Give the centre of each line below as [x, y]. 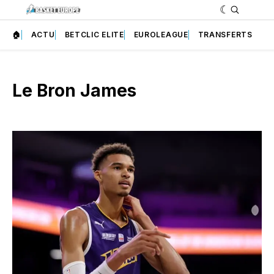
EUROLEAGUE [161, 34]
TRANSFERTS [225, 34]
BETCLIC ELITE [94, 34]
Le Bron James [74, 90]
